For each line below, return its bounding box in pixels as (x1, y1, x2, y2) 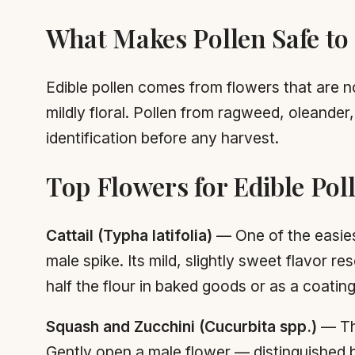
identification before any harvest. (46, 128, 279, 147)
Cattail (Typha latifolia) (46, 225, 212, 245)
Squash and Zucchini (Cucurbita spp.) (46, 316, 317, 336)
